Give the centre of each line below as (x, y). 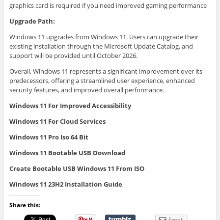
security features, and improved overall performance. (86, 90)
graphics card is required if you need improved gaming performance (108, 6)
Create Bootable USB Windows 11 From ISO (77, 169)
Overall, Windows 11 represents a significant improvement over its (106, 71)
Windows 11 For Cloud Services (57, 122)
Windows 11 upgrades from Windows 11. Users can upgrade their (104, 37)
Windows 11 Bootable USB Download (67, 153)
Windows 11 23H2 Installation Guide (66, 184)
